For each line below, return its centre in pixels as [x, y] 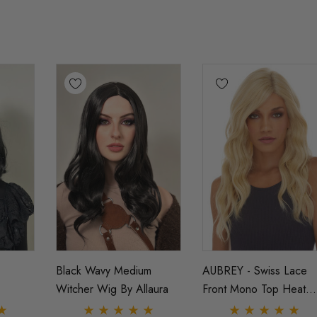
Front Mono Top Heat [254, 289]
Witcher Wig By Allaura [112, 289]
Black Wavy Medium [103, 270]
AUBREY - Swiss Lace [254, 270]
